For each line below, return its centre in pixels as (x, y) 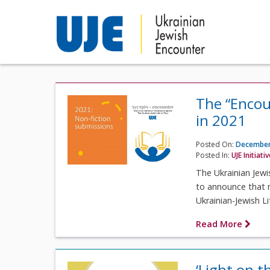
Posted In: (214, 155)
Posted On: (216, 144)
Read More (221, 224)
